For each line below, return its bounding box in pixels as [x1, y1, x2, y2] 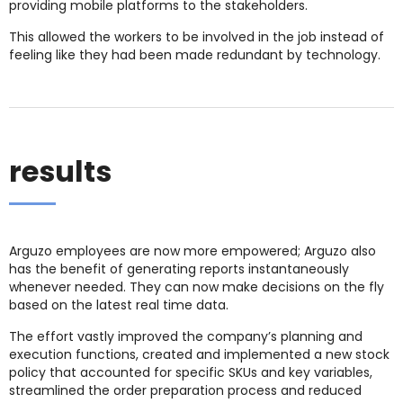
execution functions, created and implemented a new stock [9, 345, 390, 363]
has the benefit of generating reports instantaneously [9, 259, 349, 278]
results [9, 150, 112, 192]
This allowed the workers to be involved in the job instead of [9, 27, 384, 46]
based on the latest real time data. [9, 295, 228, 314]
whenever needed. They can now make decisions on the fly [9, 277, 384, 296]
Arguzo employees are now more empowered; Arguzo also [9, 241, 376, 260]
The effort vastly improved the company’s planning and [9, 327, 363, 345]
